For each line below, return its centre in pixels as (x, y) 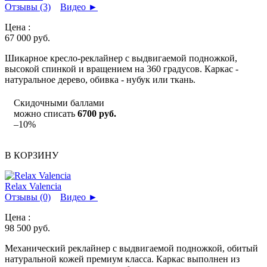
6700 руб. (97, 113)
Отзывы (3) (28, 7)
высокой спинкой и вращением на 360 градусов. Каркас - (122, 69)
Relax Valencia (33, 186)
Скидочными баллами (59, 103)
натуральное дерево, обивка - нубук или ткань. (100, 79)
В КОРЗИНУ (32, 155)
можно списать (46, 113)
